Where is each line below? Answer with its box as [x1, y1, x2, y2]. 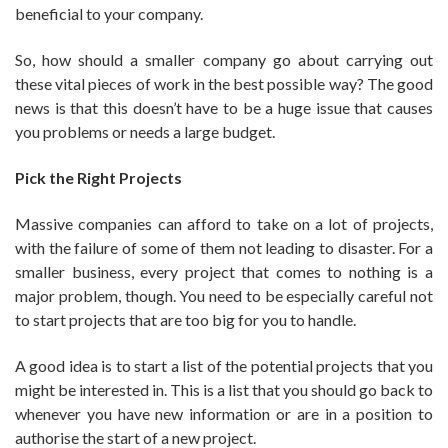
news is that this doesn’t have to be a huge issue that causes [15, 97, 433, 117]
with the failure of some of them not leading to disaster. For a [15, 237, 433, 257]
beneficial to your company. [15, 3, 203, 23]
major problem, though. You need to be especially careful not [15, 285, 433, 305]
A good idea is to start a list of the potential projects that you [15, 355, 433, 375]
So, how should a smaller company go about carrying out [15, 49, 433, 69]
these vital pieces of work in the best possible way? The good [15, 73, 433, 93]
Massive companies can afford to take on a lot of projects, [15, 213, 433, 233]
